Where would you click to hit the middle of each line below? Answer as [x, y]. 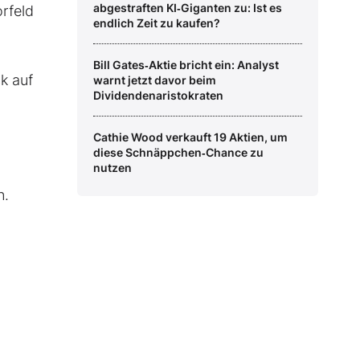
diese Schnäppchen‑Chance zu [178, 153]
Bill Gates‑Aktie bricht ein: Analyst [186, 65]
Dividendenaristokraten [158, 96]
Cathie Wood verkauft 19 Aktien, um [190, 137]
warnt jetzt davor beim [155, 80]
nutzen [112, 168]
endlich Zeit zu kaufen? [157, 23]
